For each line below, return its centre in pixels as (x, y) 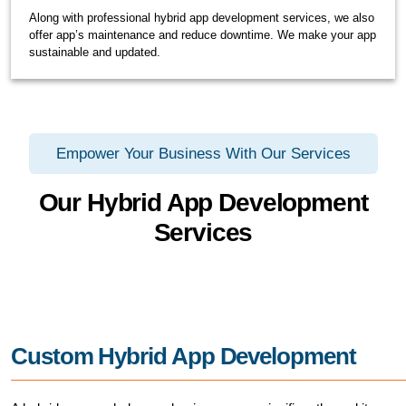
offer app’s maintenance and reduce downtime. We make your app (203, 35)
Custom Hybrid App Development (184, 357)
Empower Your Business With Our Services (203, 154)
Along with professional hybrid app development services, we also (202, 18)
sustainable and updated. (95, 53)
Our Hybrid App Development (203, 203)
